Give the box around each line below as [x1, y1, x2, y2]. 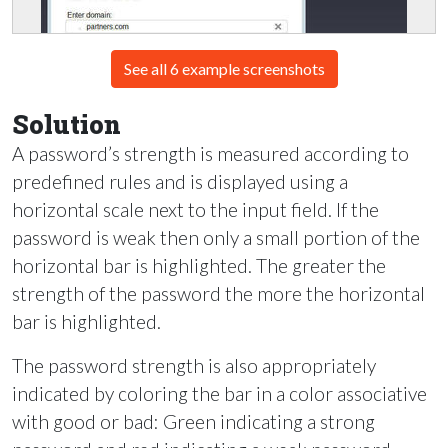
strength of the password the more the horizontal [12, 281, 425, 305]
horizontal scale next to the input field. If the [12, 197, 379, 221]
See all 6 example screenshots [123, 59, 325, 79]
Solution [12, 108, 121, 142]
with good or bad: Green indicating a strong [12, 409, 375, 433]
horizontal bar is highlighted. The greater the [12, 253, 386, 277]
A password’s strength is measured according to [12, 141, 409, 165]
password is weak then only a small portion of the [12, 225, 420, 249]
